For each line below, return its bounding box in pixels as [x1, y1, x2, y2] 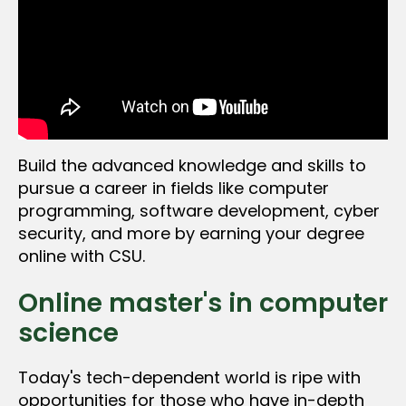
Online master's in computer [18, 285, 388, 321]
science [18, 314, 119, 351]
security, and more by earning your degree [18, 221, 364, 245]
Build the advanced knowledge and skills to [18, 153, 366, 177]
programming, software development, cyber [18, 198, 380, 222]
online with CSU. [18, 244, 145, 267]
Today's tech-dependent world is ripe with [18, 365, 361, 389]
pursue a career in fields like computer [18, 176, 329, 199]
